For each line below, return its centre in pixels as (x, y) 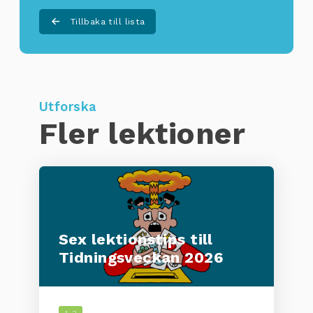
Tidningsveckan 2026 (141, 257)
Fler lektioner (143, 133)
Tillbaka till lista (108, 21)
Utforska (68, 106)
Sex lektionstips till (136, 239)
